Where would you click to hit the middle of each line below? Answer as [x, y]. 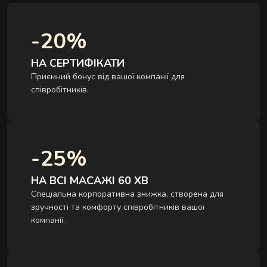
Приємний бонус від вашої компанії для [108, 77]
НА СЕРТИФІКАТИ [78, 63]
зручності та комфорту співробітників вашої [118, 207]
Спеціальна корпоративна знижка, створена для [127, 194]
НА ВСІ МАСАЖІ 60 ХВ [90, 181]
